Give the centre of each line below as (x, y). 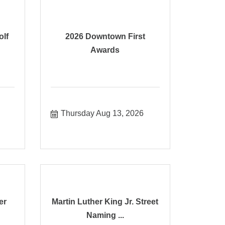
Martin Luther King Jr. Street (105, 201)
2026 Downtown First (105, 36)
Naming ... (105, 215)
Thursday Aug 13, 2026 (102, 113)
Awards (105, 50)
